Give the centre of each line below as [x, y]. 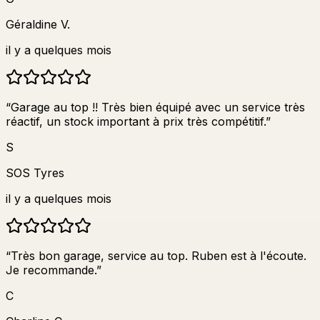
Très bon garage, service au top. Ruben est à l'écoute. [159, 255]
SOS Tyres [35, 172]
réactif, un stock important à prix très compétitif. [136, 121]
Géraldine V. [38, 24]
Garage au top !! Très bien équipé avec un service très [158, 107]
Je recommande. [51, 270]
